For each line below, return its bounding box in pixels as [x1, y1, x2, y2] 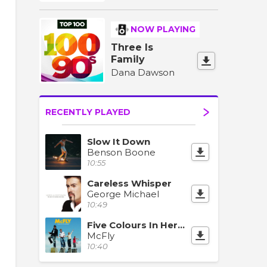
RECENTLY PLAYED [45, 106, 131, 117]
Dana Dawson [111, 66, 175, 78]
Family [111, 53, 145, 65]
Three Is [111, 41, 153, 53]
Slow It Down [87, 135, 150, 147]
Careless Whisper [87, 177, 172, 189]
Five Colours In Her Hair [178, 219, 185, 231]
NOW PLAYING [131, 23, 195, 35]
